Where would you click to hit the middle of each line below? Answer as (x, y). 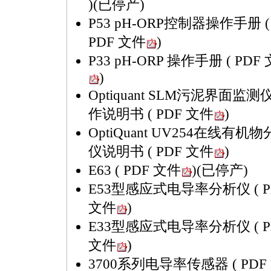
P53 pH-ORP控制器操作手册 (177, 23)
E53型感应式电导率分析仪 (171, 189)
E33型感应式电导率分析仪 (171, 227)
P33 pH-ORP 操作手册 (157, 61)
